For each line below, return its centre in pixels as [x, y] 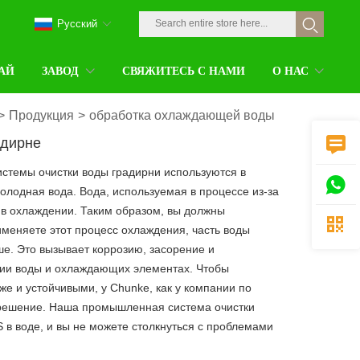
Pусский [77, 24]
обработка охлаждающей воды [182, 115]
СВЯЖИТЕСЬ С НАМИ [183, 71]
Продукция [42, 115]
